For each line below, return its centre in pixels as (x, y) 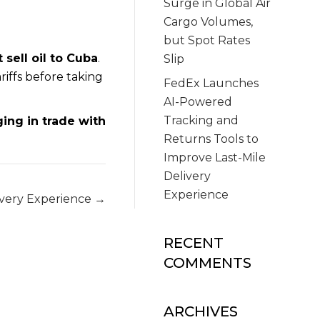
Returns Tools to (211, 139)
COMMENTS (208, 262)
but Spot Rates (207, 40)
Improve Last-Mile (215, 157)
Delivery (187, 176)
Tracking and (201, 120)
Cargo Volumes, (209, 21)
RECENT (194, 242)
